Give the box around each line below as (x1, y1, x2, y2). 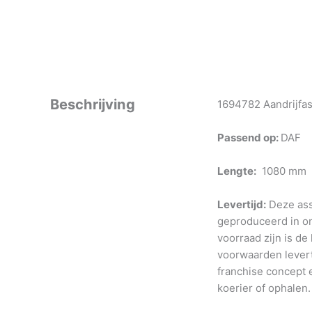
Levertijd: (217, 197, 266, 211)
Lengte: (217, 164, 256, 178)
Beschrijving (50, 95, 135, 113)
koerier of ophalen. (217, 281, 311, 295)
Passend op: (217, 130, 281, 144)
